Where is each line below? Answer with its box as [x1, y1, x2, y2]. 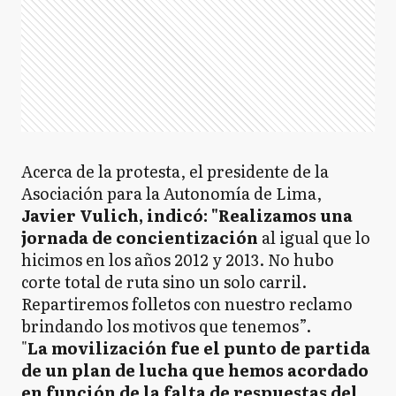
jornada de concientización [21, 225, 258, 249]
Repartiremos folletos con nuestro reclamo [21, 292, 353, 316]
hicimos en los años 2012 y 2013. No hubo [21, 247, 334, 271]
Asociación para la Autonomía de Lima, [21, 181, 322, 205]
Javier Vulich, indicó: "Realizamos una [21, 203, 353, 227]
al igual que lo [258, 225, 370, 249]
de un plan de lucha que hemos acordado [21, 358, 369, 382]
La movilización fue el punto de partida [27, 336, 370, 360]
